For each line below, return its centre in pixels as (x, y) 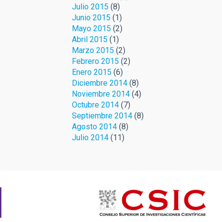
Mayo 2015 (91, 28)
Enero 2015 (91, 72)
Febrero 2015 (95, 61)
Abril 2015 (89, 39)
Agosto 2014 (94, 127)
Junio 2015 (91, 18)
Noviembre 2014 (101, 94)
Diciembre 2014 (99, 83)
